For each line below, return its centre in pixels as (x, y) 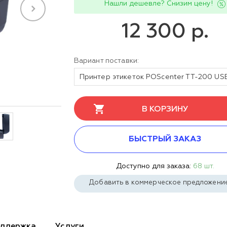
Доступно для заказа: (154, 166)
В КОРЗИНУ (165, 109)
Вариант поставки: (106, 61)
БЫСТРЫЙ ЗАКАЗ (165, 139)
